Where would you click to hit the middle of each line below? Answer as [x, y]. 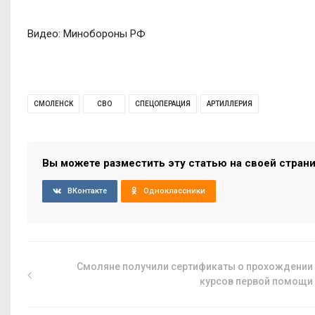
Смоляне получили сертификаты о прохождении [195, 266]
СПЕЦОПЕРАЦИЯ [163, 103]
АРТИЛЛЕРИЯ [230, 103]
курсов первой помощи [257, 281]
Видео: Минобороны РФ [86, 33]
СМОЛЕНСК [53, 103]
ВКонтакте [87, 191]
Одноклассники [174, 191]
